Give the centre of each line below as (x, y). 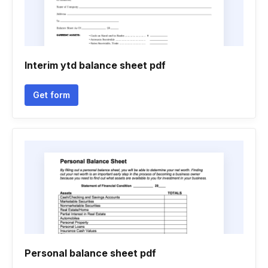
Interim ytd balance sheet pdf (95, 65)
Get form (51, 95)
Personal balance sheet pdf (90, 253)
